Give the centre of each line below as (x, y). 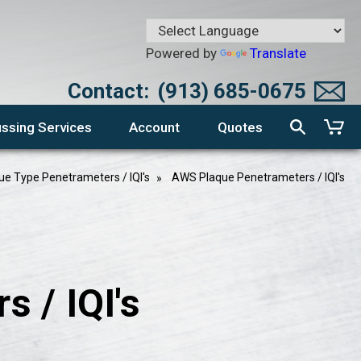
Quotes (240, 127)
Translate (278, 53)
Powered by (183, 53)
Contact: (108, 91)
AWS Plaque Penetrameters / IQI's (258, 177)
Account (155, 127)
